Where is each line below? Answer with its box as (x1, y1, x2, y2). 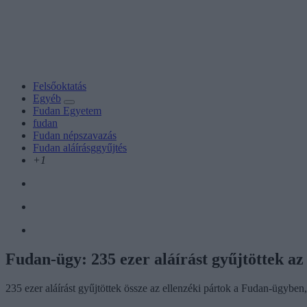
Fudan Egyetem (33, 104, 101, 116)
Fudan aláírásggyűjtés (33, 141, 127, 153)
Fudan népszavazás (33, 129, 116, 141)
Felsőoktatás (33, 79, 86, 92)
